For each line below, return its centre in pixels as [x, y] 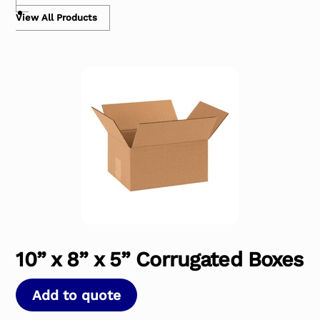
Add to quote [77, 295]
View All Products [57, 18]
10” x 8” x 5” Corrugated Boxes [160, 259]
